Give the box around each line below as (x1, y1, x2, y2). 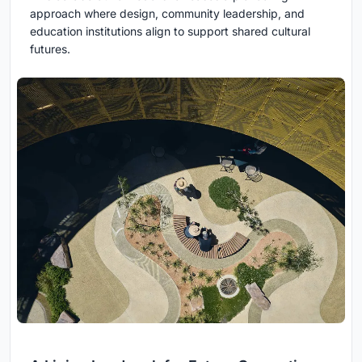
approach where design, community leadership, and (30, 6, 305, 21)
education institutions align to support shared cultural (30, 24, 310, 39)
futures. (30, 42, 70, 57)
